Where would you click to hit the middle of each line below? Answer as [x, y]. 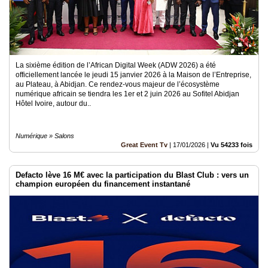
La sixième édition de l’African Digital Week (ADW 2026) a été [116, 65]
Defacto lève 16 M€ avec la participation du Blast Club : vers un [132, 175]
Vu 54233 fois [232, 145]
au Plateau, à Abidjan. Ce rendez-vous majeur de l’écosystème [118, 84]
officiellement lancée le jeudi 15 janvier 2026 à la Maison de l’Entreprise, [133, 75]
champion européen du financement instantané [103, 184]
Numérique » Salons [45, 136]
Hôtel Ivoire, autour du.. [53, 103]
